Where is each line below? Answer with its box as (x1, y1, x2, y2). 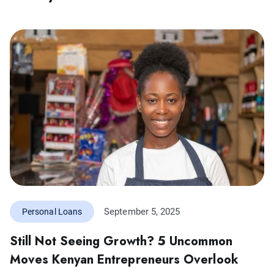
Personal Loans (22, 206, 83, 217)
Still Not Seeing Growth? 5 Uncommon (10, 232, 232, 250)
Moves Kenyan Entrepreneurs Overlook (10, 250, 239, 268)
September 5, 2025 (104, 206, 180, 217)
